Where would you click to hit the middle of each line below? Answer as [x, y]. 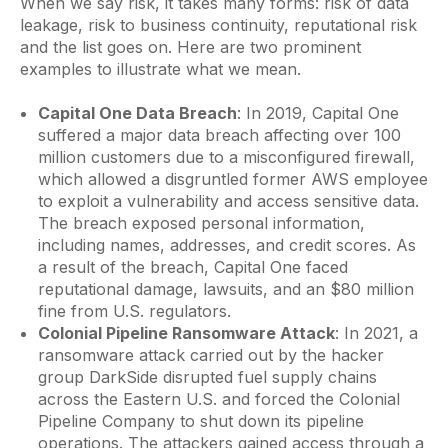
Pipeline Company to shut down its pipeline [200, 421]
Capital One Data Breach [137, 113]
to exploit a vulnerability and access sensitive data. [228, 201]
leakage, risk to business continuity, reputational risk [218, 25]
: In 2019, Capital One [317, 113]
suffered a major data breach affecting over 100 [219, 135]
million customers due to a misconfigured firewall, [226, 157]
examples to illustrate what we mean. [160, 69]
